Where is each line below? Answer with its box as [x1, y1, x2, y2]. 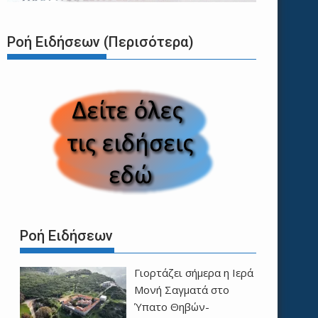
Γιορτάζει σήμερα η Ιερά [133, 265, 253, 280]
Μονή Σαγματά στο [133, 282, 229, 297]
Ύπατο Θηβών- [133, 299, 209, 314]
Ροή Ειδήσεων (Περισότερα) [7, 33, 194, 51]
